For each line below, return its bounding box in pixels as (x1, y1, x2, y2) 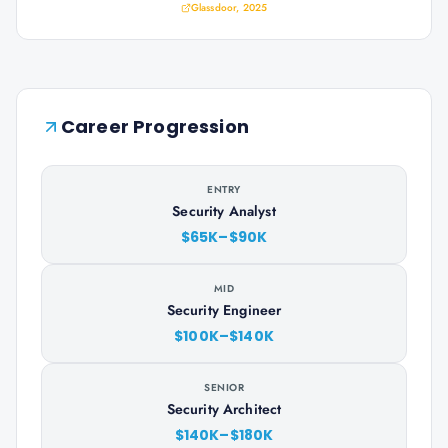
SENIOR (204, 380, 244, 395)
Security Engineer (166, 300, 282, 320)
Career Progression (61, 114, 249, 139)
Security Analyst (172, 201, 276, 221)
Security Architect (166, 399, 282, 419)
